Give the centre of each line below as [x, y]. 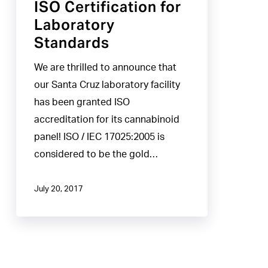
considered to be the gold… [96, 154]
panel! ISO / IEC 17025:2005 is [99, 137]
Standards [71, 42]
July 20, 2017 [58, 190]
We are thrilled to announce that [105, 67]
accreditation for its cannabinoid [106, 119]
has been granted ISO [82, 102]
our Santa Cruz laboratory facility [107, 85]
